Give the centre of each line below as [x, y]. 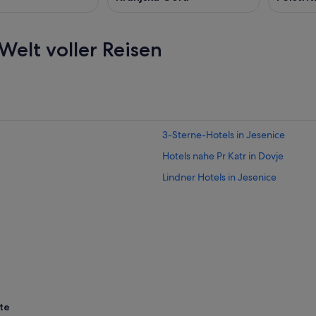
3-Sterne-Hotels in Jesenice [224, 135]
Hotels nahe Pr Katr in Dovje [223, 156]
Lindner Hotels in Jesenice [219, 177]
